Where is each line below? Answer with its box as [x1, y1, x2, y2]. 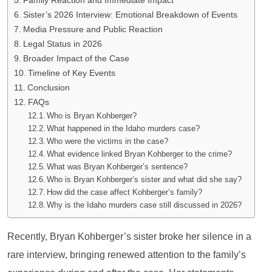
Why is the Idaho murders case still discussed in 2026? [47, 200, 242, 209]
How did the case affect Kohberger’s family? [47, 188, 203, 197]
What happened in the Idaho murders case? [47, 124, 200, 133]
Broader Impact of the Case [22, 53, 129, 63]
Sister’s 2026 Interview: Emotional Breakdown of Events [22, 10, 237, 19]
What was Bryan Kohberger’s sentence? [47, 162, 188, 171]
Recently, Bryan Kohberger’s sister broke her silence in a [7, 231, 251, 242]
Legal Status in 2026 [22, 39, 102, 49]
